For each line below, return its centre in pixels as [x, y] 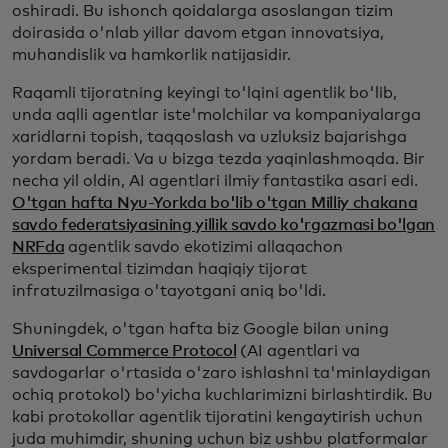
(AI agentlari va [298, 351]
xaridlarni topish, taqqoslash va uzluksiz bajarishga [209, 137]
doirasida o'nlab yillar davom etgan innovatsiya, [198, 33]
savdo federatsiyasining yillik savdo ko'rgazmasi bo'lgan [224, 225]
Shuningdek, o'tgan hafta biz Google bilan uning [200, 329]
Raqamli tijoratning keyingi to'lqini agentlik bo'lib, [204, 93]
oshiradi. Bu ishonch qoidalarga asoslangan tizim [202, 11]
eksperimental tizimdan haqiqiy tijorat [159, 269]
